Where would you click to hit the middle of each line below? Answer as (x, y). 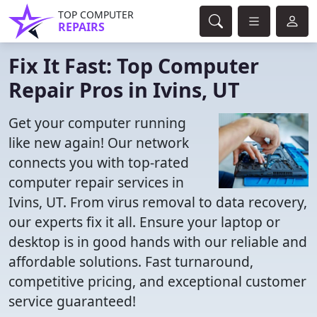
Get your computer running (97, 123)
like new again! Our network (99, 143)
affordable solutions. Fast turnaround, (131, 261)
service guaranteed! (72, 301)
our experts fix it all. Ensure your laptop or (144, 222)
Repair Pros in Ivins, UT (124, 90)
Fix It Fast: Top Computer (134, 65)
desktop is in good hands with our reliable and (158, 242)
